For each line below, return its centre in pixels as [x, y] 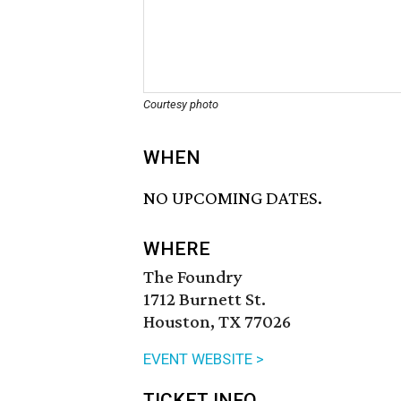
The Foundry [193, 277]
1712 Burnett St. [205, 299]
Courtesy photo [181, 104]
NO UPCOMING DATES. [233, 198]
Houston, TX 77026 [217, 322]
